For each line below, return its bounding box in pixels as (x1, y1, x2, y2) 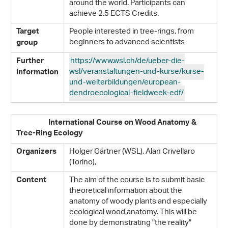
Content (16, 174, 46, 188)
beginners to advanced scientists (69, 35, 185, 50)
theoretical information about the (69, 183, 182, 199)
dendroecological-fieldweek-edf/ (69, 85, 184, 101)
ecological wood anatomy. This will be (69, 205, 197, 220)
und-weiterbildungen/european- (69, 75, 181, 91)
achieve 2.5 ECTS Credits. (69, 6, 159, 22)
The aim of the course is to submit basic (69, 173, 205, 188)
